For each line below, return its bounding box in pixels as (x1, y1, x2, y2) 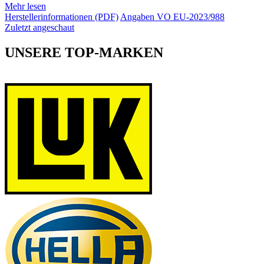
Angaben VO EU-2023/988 (120, 12, 225, 22)
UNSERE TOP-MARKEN (5, 45, 163, 61)
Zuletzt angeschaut (5, 22, 74, 33)
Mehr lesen (5, 1, 46, 12)
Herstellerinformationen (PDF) (5, 12, 118, 22)
